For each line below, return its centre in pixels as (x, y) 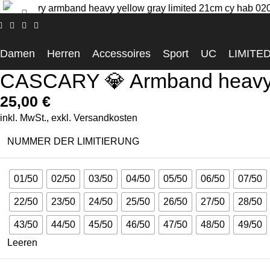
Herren (64, 54)
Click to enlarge (72, 14)
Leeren (22, 242)
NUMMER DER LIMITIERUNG (73, 141)
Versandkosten (105, 118)
